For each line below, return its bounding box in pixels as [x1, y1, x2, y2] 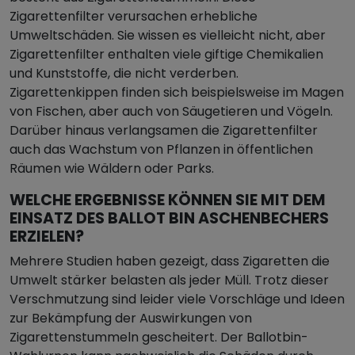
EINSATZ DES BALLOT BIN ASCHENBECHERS [10, 208, 329, 229]
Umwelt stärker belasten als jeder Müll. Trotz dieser [10, 271, 329, 289]
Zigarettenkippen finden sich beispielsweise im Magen [10, 83, 344, 101]
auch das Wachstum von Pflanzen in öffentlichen [10, 140, 313, 158]
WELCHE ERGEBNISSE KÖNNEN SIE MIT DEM [10, 189, 326, 211]
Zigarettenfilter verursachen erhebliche [10, 7, 258, 25]
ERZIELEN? [10, 226, 84, 247]
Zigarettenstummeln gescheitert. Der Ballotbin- [10, 328, 308, 346]
